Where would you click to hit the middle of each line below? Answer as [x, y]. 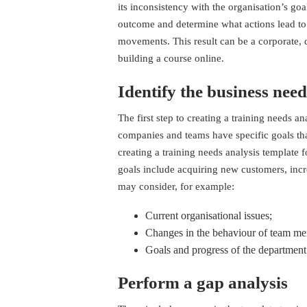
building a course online [170, 59]
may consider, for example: [176, 187]
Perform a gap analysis [203, 283]
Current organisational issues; [209, 216]
